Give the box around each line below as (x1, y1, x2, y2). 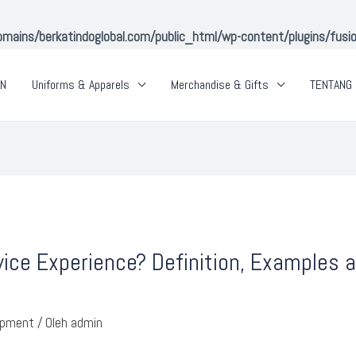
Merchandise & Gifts (171, 75, 269, 93)
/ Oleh (34, 313, 72, 331)
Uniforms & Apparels (32, 75, 130, 93)
